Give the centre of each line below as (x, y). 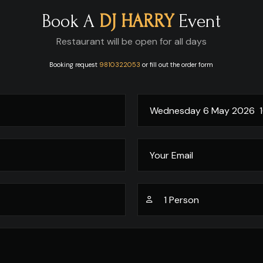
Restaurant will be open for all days (131, 41)
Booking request (75, 65)
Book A (71, 21)
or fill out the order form (177, 65)
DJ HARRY (137, 21)
